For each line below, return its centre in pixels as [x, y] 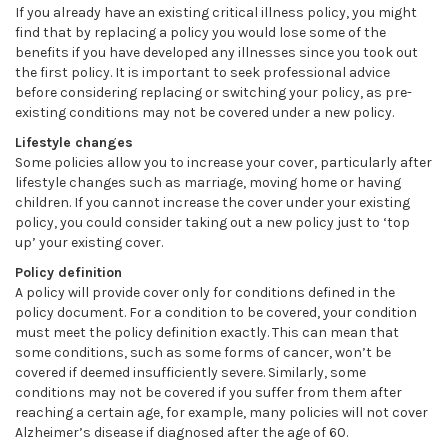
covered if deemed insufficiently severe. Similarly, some [190, 372]
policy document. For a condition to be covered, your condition [216, 312]
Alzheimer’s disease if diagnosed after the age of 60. [181, 432]
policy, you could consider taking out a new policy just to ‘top [212, 222]
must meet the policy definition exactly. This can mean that [207, 332]
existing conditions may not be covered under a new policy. [204, 112]
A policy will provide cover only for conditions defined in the [205, 292]
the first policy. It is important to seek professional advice [202, 72]
